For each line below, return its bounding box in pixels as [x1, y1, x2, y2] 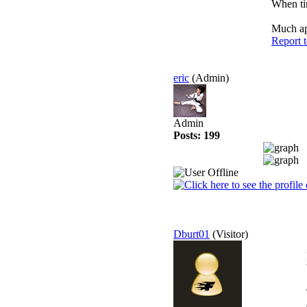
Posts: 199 [173, 130, 220, 141]
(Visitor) [212, 228, 248, 240]
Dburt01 [173, 228, 210, 240]
